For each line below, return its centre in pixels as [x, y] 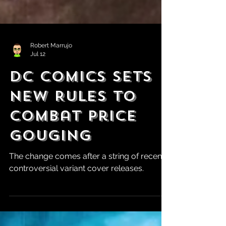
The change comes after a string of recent [87, 199]
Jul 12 [38, 96]
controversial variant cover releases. [76, 211]
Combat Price [73, 158]
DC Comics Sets [80, 119]
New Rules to [73, 138]
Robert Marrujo [51, 88]
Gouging [50, 178]
